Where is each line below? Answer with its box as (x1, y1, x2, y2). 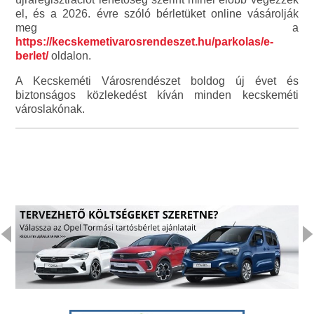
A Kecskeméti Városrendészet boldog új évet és (15, 75, 299, 88)
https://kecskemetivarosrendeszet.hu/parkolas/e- (15, 36, 274, 48)
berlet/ (15, 50, 52, 62)
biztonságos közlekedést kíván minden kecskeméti (15, 89, 299, 102)
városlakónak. (15, 103, 86, 116)
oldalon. (51, 50, 92, 62)
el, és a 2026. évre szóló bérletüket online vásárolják (15, 8, 299, 20)
